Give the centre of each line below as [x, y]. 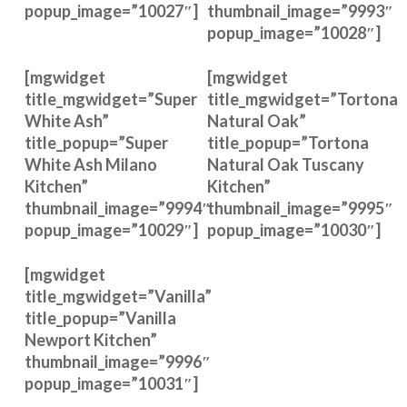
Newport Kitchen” [90, 340]
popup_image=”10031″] [111, 383]
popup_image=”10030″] [294, 230]
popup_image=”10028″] [294, 33]
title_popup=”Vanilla [100, 318]
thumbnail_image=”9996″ [117, 362]
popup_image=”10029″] [111, 230]
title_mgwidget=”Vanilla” [118, 296]
